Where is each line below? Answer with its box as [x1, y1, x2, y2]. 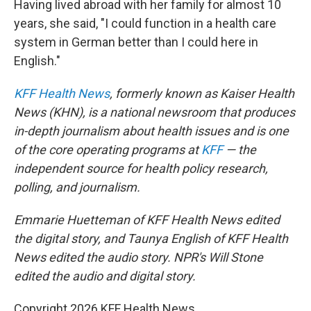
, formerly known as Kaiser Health [110, 86, 294, 101]
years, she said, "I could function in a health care [14, 16, 276, 31]
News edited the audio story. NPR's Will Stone [14, 250, 263, 264]
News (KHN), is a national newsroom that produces [14, 105, 295, 119]
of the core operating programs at [14, 142, 201, 157]
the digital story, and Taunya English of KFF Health [14, 231, 288, 246]
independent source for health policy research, [14, 161, 268, 176]
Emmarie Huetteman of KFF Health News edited [14, 212, 280, 227]
